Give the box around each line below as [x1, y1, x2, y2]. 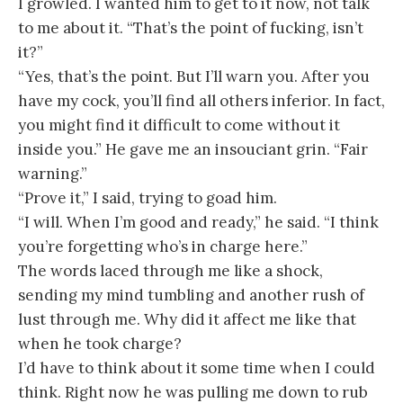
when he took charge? [18, 333, 182, 354]
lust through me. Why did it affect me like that [18, 309, 356, 329]
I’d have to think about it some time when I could [18, 357, 375, 378]
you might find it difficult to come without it [18, 114, 340, 135]
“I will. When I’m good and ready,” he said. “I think [18, 211, 379, 232]
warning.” [18, 163, 87, 184]
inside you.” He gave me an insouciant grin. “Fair [18, 139, 368, 159]
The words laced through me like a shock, [18, 260, 323, 281]
